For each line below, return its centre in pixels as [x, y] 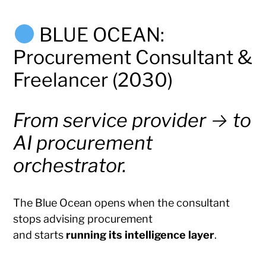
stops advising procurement [83, 219]
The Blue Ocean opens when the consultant [122, 203]
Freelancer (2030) [93, 80]
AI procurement [83, 143]
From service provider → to [132, 121]
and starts [40, 235]
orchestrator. [70, 166]
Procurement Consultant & [133, 58]
